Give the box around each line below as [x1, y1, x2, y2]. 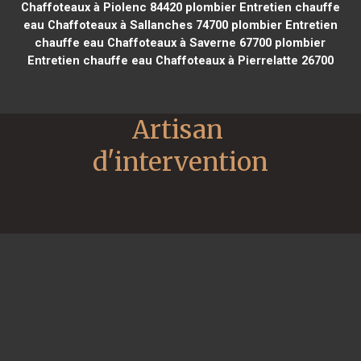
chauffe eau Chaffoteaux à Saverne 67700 [35, 35, 272, 50]
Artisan [132, 113, 223, 146]
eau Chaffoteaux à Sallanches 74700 [23, 17, 228, 32]
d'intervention [93, 145, 268, 178]
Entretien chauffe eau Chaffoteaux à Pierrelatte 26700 [27, 52, 334, 68]
